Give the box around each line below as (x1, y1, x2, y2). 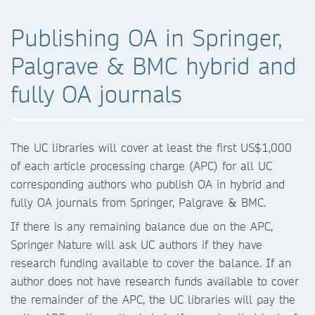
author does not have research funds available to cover (11, 273, 299, 288)
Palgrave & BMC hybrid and (11, 51, 297, 80)
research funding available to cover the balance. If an (11, 255, 291, 270)
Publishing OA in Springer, (11, 22, 283, 52)
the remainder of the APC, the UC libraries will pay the (11, 291, 295, 307)
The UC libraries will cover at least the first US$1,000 (11, 139, 292, 155)
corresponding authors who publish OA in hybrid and (11, 176, 285, 191)
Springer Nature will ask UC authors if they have (11, 236, 262, 252)
